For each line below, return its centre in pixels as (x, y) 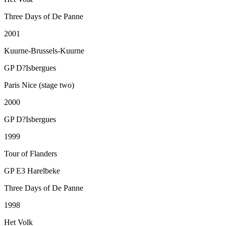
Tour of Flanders (31, 153)
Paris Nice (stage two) (39, 85)
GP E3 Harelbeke (32, 171)
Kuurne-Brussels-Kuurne (44, 50)
